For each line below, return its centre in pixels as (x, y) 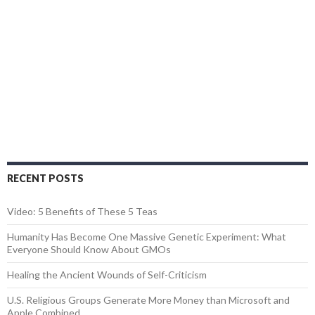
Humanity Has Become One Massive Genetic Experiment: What (147, 236)
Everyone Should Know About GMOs (89, 249)
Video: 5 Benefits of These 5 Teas (82, 211)
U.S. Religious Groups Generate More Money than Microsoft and (148, 300)
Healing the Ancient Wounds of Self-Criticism (107, 274)
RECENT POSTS (45, 178)
